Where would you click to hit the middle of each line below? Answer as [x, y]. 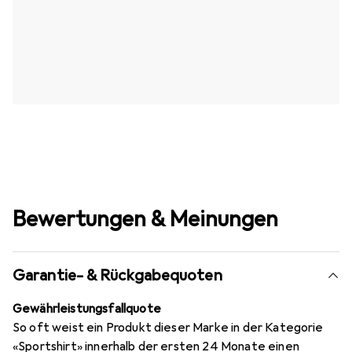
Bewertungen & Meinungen [145, 218]
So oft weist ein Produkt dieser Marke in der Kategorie [168, 327]
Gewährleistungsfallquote [87, 308]
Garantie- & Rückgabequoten [117, 275]
